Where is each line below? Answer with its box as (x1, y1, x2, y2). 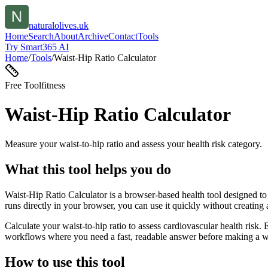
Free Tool (5, 80, 41, 90)
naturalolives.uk (29, 20, 89, 31)
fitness (41, 80, 65, 90)
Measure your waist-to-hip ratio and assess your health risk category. (5, 138, 262, 149)
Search (28, 31, 54, 41)
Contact (108, 31, 138, 41)
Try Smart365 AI (5, 42, 69, 52)
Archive (78, 31, 108, 41)
